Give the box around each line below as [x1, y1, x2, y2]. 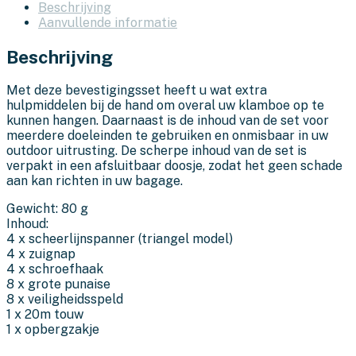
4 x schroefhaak [6, 261, 103, 277]
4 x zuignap [6, 246, 75, 261]
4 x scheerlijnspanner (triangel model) [6, 230, 233, 246]
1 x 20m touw [6, 306, 83, 322]
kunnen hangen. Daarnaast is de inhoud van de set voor [6, 112, 329, 128]
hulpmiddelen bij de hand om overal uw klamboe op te [6, 97, 324, 113]
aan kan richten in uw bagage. [6, 172, 183, 188]
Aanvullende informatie [38, 15, 177, 31]
